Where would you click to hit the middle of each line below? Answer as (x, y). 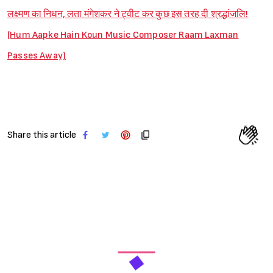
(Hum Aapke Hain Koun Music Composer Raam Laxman (123, 35)
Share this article (42, 135)
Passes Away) (37, 55)
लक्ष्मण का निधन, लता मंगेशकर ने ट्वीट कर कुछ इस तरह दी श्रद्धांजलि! (128, 14)
